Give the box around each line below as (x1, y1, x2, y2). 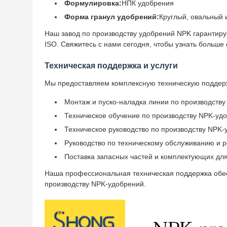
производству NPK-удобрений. (45, 180, 146, 188)
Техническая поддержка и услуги (45, 61, 178, 70)
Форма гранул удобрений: (64, 13, 159, 21)
